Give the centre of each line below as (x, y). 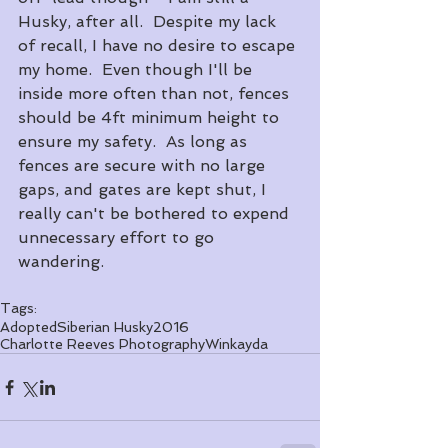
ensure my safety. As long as (135, 142)
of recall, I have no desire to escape (159, 46)
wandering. (61, 262)
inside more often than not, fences (156, 94)
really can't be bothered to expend (156, 214)
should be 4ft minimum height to (151, 118)
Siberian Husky (105, 327)
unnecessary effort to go (118, 238)
